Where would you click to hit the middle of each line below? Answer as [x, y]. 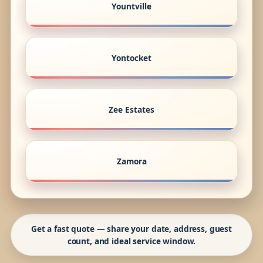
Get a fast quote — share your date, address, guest [131, 229]
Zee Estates [131, 110]
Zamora [131, 161]
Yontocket [131, 58]
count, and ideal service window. [131, 241]
